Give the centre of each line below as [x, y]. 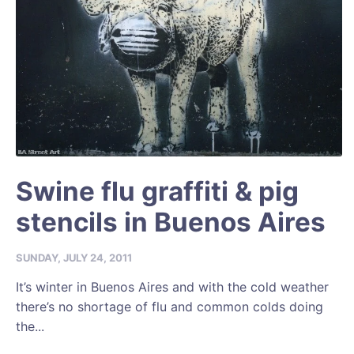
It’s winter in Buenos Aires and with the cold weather [172, 287]
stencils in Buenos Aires [171, 222]
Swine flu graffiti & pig [157, 192]
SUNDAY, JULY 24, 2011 [74, 258]
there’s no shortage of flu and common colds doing [169, 307]
